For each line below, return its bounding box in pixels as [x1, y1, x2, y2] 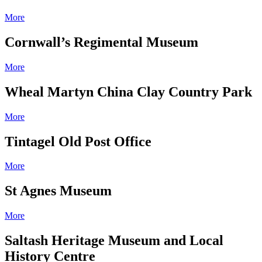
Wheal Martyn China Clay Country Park [5, 84, 252, 99]
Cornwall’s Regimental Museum [5, 34, 198, 50]
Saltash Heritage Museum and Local [5, 233, 223, 249]
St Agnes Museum [5, 183, 112, 199]
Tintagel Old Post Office [5, 133, 151, 149]
